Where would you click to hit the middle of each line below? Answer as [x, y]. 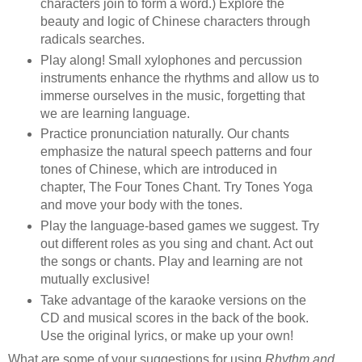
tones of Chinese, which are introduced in [158, 170]
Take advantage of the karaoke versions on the [173, 301]
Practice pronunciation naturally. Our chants [164, 134]
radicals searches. [92, 39]
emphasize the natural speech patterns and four [176, 152]
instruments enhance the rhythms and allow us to [179, 78]
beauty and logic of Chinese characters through [175, 21]
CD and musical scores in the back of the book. [174, 318]
